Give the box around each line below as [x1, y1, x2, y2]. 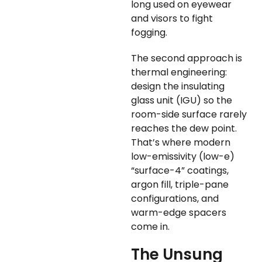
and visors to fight [131, 12, 213, 26]
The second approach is [131, 51, 242, 65]
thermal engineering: [131, 65, 227, 80]
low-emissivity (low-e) [131, 150, 235, 164]
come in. [131, 220, 170, 234]
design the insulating [131, 80, 225, 94]
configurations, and [131, 192, 219, 206]
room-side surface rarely [131, 108, 247, 122]
